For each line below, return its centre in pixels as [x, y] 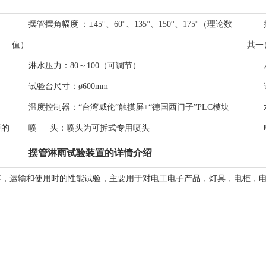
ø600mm [93, 86]
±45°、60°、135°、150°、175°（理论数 [161, 24]
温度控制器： [53, 107]
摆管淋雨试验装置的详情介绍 [90, 153]
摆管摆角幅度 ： [59, 24]
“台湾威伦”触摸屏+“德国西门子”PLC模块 [154, 107]
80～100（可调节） [105, 66]
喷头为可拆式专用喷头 [108, 128]
